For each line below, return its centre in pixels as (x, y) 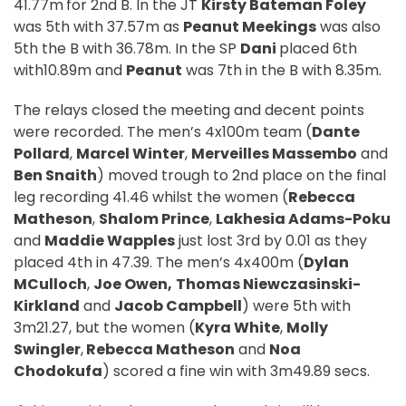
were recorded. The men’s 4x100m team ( (163, 132)
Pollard (42, 154)
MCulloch (50, 285)
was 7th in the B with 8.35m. (284, 71)
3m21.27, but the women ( (104, 328)
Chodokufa (58, 372)
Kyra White (237, 328)
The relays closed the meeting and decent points (189, 111)
